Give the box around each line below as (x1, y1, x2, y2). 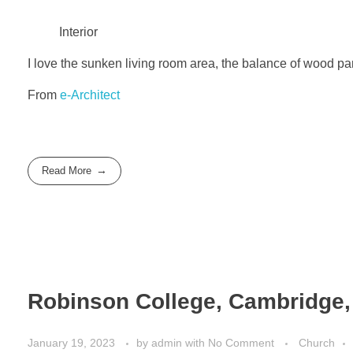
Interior (59, 24, 98, 39)
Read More (42, 165, 92, 177)
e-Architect (60, 87, 120, 102)
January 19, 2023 (28, 336, 115, 350)
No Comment (208, 336, 274, 350)
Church (299, 336, 335, 350)
